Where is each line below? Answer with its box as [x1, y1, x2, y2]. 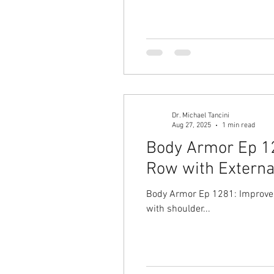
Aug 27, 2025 [172, 121, 211, 130]
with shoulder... [146, 202, 210, 215]
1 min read [222, 121, 255, 130]
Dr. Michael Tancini [172, 111, 229, 120]
